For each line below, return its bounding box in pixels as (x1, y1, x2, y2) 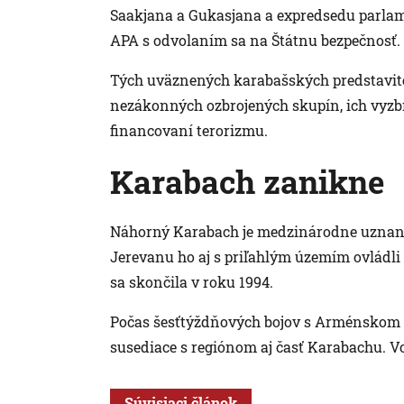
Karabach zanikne (110, 160, 384, 202)
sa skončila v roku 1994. (110, 271, 273, 291)
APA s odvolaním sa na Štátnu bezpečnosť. (110, 30, 400, 50)
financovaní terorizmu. (110, 120, 268, 140)
